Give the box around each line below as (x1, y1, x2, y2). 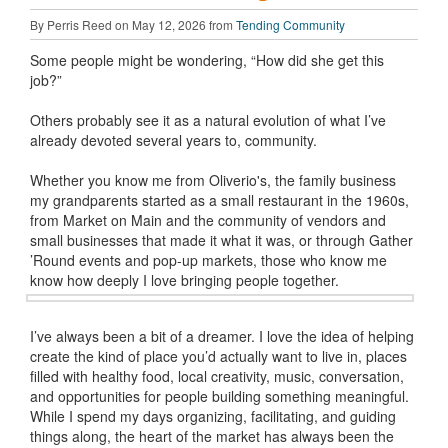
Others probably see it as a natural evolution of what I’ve (30, 110, 386, 130)
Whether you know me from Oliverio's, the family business (30, 170, 396, 190)
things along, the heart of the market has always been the (30, 426, 394, 446)
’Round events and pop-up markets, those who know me (30, 250, 387, 270)
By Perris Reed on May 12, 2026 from (30, 16, 236, 33)
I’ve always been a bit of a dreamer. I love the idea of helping (30, 326, 414, 346)
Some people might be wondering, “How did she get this (30, 50, 384, 70)
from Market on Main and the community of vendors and (30, 210, 386, 230)
